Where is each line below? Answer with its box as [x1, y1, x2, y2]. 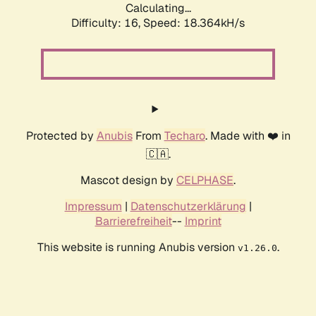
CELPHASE [176, 173, 233, 188]
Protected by [25, 128, 97, 144]
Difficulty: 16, [71, 16, 143, 31]
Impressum [64, 199, 122, 214]
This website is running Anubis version [37, 240, 238, 255]
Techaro [164, 128, 205, 144]
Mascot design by [80, 173, 176, 188]
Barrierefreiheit [95, 214, 172, 229]
